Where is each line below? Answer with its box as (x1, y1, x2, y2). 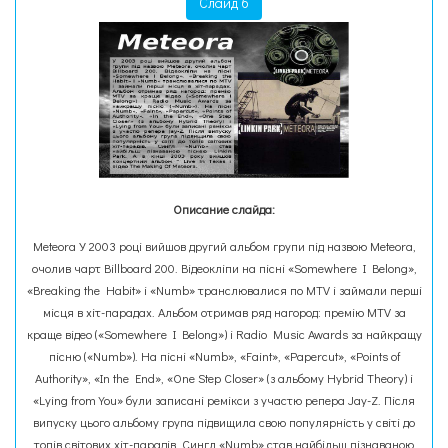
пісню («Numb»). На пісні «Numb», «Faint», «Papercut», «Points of (48, 348, 400, 364)
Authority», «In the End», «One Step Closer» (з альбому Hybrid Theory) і (35, 370, 413, 386)
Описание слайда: (173, 201, 275, 217)
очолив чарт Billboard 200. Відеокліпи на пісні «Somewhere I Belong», (31, 260, 417, 276)
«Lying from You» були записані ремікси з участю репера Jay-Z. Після (33, 392, 415, 408)
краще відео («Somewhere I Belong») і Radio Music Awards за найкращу (26, 326, 422, 342)
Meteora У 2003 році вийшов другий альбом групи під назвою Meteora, (32, 238, 416, 254)
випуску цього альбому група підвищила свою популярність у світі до (33, 414, 415, 430)
